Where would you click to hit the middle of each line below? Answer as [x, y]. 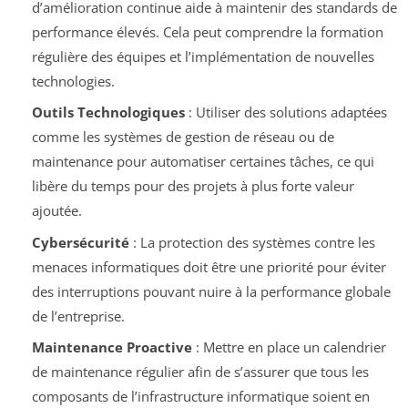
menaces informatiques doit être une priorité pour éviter [209, 266]
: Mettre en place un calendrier [289, 347]
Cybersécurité [80, 242]
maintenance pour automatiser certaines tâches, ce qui [203, 162]
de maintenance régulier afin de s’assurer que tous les [200, 372]
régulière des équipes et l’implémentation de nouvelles [203, 56]
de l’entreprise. [78, 316]
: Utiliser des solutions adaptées [286, 112]
